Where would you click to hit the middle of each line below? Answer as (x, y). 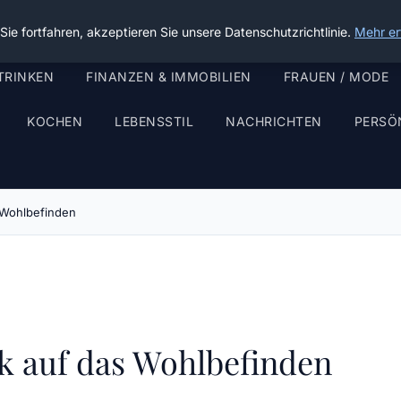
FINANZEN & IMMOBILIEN (169, 77)
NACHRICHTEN (274, 121)
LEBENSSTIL (154, 121)
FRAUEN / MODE (336, 77)
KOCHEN (55, 121)
